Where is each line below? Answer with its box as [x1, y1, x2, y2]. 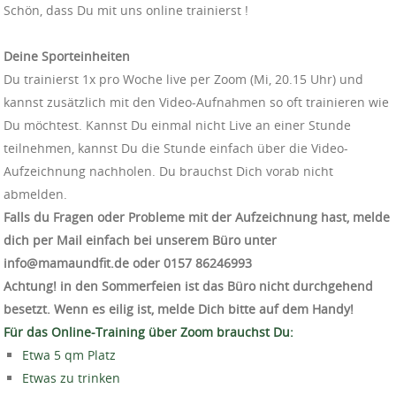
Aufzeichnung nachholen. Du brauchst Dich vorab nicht [4, 162, 333, 179]
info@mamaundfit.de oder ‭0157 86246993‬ [4, 254, 252, 271]
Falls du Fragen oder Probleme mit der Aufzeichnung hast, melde [4, 208, 390, 225]
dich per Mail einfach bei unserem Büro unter [4, 231, 277, 248]
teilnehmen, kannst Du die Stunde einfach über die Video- [4, 139, 348, 156]
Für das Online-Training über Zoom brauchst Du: [4, 323, 293, 340]
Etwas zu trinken [22, 369, 120, 386]
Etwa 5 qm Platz [22, 346, 116, 363]
